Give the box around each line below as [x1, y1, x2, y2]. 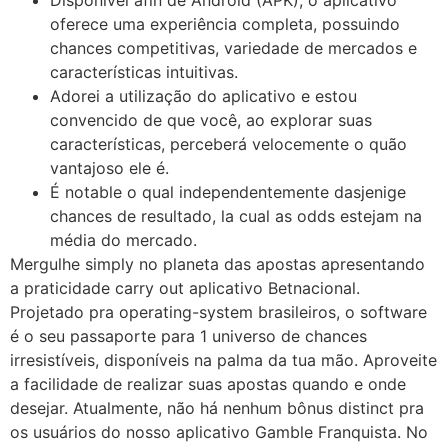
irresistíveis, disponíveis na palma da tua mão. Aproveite [10, 349, 437, 370]
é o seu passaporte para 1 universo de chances [10, 325, 367, 346]
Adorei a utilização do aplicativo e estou [50, 85, 357, 106]
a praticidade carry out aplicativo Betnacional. [10, 277, 360, 298]
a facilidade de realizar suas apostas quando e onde [10, 373, 406, 394]
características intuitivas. [50, 61, 238, 82]
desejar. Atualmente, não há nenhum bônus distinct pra [10, 397, 424, 418]
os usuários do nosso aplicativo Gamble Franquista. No [10, 421, 428, 442]
